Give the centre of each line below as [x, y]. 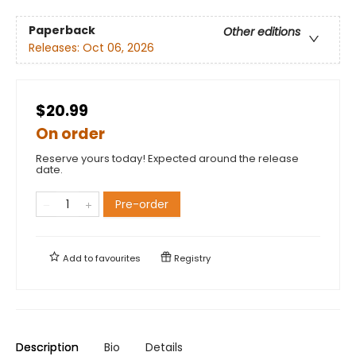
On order [70, 133]
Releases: [56, 47]
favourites [118, 258]
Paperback [62, 30]
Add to [78, 258]
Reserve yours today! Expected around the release [167, 158]
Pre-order [142, 204]
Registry [191, 258]
